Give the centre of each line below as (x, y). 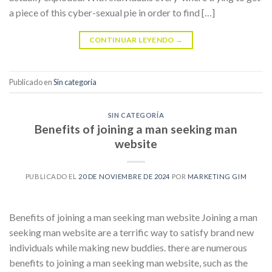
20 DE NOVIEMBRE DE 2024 (124, 176)
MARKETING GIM (217, 176)
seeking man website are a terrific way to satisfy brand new (131, 232)
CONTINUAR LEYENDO (132, 40)
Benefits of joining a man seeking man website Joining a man (133, 217)
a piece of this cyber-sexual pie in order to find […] (112, 13)
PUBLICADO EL (52, 176)
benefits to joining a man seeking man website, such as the (128, 262)
